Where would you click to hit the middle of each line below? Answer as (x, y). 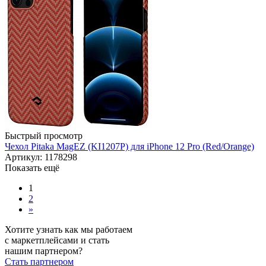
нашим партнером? (44, 251)
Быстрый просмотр (44, 136)
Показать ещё (32, 168)
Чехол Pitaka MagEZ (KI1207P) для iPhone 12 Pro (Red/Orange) (129, 147)
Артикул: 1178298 (41, 157)
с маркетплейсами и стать (57, 240)
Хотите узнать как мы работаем (69, 230)
